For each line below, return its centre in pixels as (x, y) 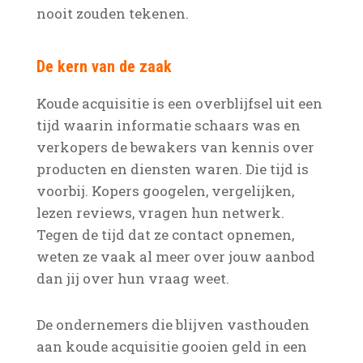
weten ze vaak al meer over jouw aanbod (175, 256)
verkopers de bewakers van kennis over (175, 147)
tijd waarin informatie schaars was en (168, 125)
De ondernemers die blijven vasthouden (173, 325)
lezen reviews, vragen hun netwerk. (160, 213)
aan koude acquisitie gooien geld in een (171, 346)
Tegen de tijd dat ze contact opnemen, (165, 235)
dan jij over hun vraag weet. (132, 278)
